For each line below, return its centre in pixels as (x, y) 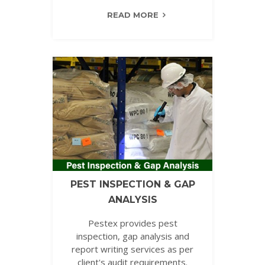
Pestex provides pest (132, 223)
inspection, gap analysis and (132, 236)
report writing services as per (132, 249)
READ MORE (132, 15)
